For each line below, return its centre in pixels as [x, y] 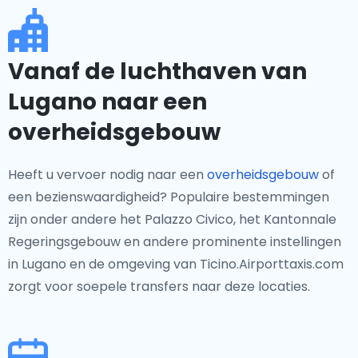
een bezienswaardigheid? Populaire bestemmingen [169, 197]
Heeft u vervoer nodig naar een [107, 175]
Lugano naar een [107, 102]
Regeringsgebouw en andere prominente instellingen [175, 242]
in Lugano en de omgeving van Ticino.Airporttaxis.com [176, 264]
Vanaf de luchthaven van [157, 72]
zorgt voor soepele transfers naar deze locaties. [159, 286]
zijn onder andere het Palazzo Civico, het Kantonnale [172, 219]
